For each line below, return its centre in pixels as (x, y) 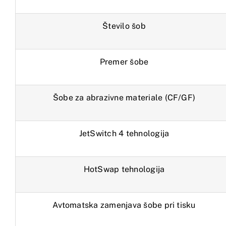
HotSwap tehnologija (124, 169)
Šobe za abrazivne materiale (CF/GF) (124, 98)
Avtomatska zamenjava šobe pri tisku (124, 205)
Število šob (124, 26)
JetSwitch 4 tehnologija (124, 134)
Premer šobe (124, 62)
